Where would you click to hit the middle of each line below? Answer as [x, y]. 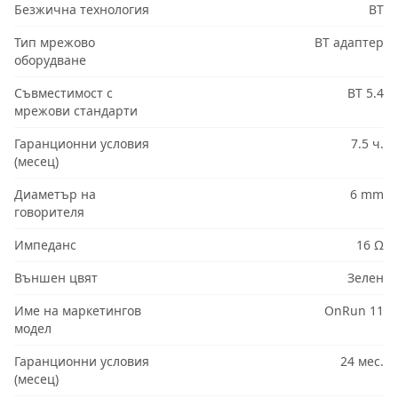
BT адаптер [349, 43]
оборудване [50, 60]
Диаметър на [55, 195]
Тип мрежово [55, 43]
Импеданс [45, 245]
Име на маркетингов [78, 311]
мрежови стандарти [76, 111]
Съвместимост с [64, 93]
